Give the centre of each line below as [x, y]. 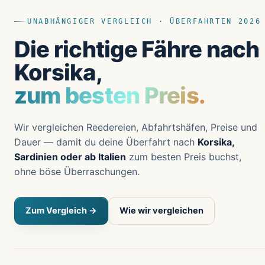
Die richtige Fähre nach [137, 49]
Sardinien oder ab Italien [70, 156]
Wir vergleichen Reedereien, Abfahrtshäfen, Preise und [136, 127]
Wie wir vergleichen [161, 210]
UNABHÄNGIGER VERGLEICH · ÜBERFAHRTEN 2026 [144, 21]
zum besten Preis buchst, [184, 156]
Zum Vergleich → [61, 210]
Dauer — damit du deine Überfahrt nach [106, 142]
